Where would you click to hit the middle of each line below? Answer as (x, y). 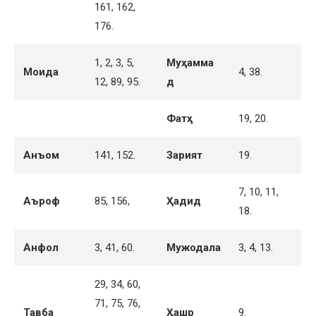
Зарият (184, 156)
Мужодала (194, 248)
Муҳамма (190, 63)
